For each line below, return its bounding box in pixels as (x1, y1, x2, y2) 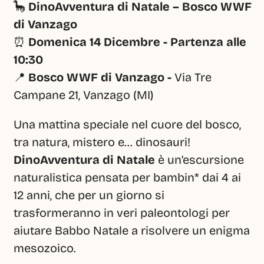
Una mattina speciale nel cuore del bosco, (14, 117, 241, 131)
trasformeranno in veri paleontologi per (14, 206, 230, 220)
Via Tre (174, 70, 212, 84)
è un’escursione (155, 153, 244, 167)
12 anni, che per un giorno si (14, 188, 164, 202)
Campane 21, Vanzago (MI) (14, 88, 154, 102)
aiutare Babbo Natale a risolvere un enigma (14, 223, 250, 237)
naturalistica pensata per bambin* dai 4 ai (14, 170, 241, 184)
